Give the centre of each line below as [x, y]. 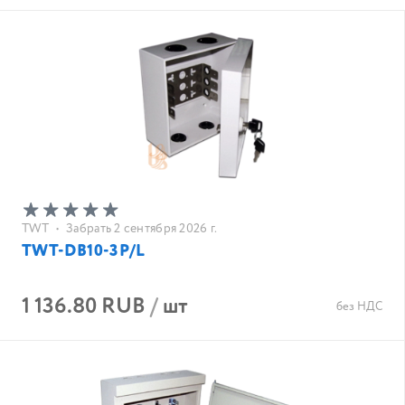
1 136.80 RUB [84, 307]
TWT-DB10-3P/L [84, 251]
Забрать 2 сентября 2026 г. [142, 229]
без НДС [359, 307]
